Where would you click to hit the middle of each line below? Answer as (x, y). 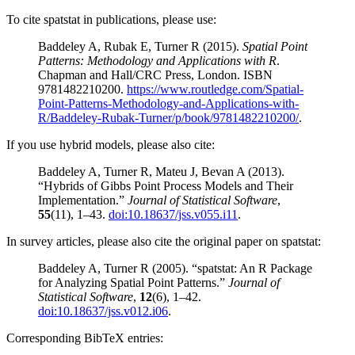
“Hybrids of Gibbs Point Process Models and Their (166, 186)
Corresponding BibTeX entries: (85, 338)
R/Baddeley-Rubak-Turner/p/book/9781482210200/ (168, 118)
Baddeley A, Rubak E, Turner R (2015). (140, 46)
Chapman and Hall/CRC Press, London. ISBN (155, 75)
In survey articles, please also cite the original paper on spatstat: (164, 241)
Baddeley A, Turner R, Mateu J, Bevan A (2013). (161, 172)
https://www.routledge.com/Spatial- (215, 89)
